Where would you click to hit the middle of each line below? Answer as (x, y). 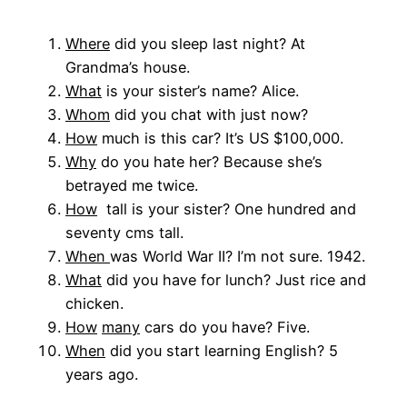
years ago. (102, 375)
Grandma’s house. (128, 68)
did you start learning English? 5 (222, 351)
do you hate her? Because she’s (209, 162)
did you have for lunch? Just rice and (234, 280)
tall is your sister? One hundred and (227, 209)
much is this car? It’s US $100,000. (220, 139)
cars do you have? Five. (225, 328)
